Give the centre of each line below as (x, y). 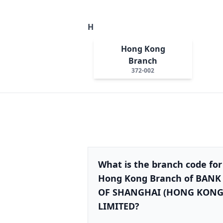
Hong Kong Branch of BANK (160, 178)
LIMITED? (119, 206)
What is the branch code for (160, 164)
